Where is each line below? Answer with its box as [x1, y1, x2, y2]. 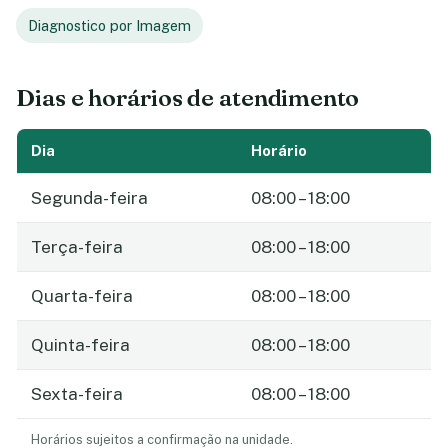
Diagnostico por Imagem [28, 16, 191, 34]
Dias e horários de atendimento [16, 83, 360, 113]
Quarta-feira [31, 286, 133, 307]
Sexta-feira [31, 384, 123, 405]
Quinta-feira [31, 335, 130, 356]
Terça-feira [31, 237, 123, 258]
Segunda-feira [31, 188, 148, 209]
